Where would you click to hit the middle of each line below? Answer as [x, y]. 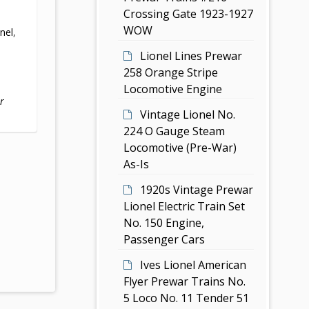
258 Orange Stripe [171, 72]
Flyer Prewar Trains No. [185, 281]
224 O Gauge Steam [175, 131]
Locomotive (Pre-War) [180, 147]
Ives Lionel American [193, 265]
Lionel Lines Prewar [191, 56]
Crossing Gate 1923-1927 [189, 13]
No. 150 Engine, [164, 222]
